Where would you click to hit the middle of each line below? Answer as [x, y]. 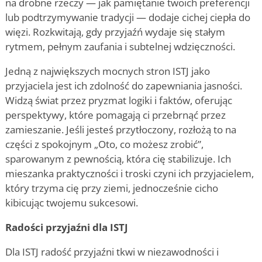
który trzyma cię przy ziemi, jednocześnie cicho [112, 188]
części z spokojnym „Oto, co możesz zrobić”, [104, 144]
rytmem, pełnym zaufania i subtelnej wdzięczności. [120, 46]
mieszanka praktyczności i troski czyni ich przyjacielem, [130, 173]
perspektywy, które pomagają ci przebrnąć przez [116, 115]
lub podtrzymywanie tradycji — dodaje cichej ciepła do [128, 17]
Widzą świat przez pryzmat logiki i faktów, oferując [119, 100]
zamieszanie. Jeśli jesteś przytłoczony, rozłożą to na [121, 129]
